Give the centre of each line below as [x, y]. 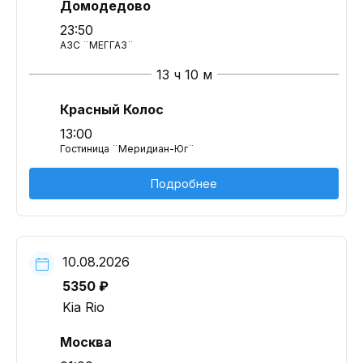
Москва [86, 342]
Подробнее [184, 184]
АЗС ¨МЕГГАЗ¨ [97, 45]
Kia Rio [83, 307]
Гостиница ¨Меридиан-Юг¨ [127, 149]
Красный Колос [112, 109]
